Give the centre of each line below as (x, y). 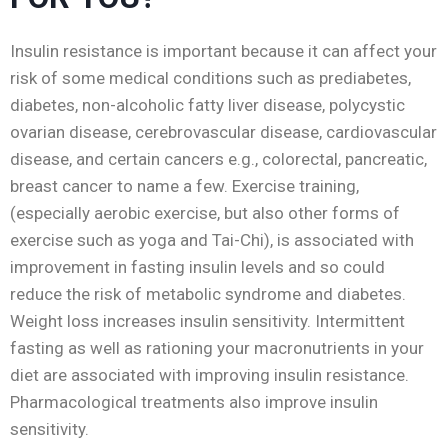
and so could (334, 267)
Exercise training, (295, 186)
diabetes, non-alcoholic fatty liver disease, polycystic (207, 105)
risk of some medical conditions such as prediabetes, (210, 78)
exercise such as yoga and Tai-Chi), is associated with (212, 240)
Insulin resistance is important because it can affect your (223, 51)
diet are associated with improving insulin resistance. (209, 375)
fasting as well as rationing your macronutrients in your (217, 348)
